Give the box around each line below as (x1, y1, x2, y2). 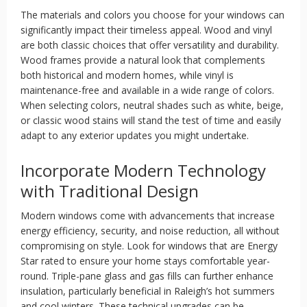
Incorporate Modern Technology (21, 159, 266, 182)
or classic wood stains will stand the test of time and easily (21, 114, 281, 127)
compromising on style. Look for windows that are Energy (21, 239, 278, 252)
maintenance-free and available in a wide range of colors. (21, 84, 274, 97)
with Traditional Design (21, 180, 199, 202)
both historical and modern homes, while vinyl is (21, 69, 234, 82)
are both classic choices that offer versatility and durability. (21, 38, 279, 51)
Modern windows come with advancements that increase (21, 209, 275, 222)
